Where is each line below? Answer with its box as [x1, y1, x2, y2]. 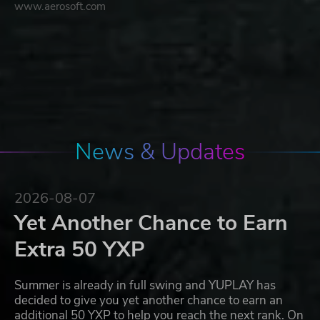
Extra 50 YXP [14, 235, 145, 265]
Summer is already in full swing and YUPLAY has [14, 277, 276, 294]
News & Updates [75, 136, 245, 168]
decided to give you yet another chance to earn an [14, 292, 283, 309]
